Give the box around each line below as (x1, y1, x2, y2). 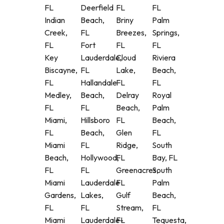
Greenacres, (116, 165, 158, 175)
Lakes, (80, 190, 103, 200)
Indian (44, 15, 65, 25)
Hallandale (80, 77, 117, 88)
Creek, (44, 27, 67, 38)
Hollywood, (80, 152, 119, 163)
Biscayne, (44, 65, 77, 75)
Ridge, (116, 140, 138, 150)
